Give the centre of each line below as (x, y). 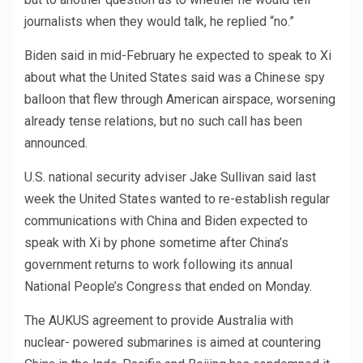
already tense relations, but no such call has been (163, 122)
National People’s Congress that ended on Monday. (168, 287)
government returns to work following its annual (158, 265)
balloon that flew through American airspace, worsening (180, 100)
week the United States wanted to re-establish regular (177, 199)
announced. (56, 143)
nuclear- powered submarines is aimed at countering (173, 343)
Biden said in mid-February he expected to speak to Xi (178, 56)
